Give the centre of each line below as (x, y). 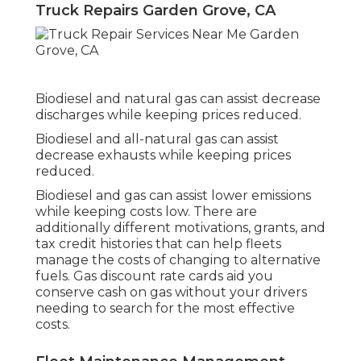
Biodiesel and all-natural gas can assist (157, 139)
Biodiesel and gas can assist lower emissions (173, 196)
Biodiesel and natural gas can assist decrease (178, 99)
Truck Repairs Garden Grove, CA (156, 11)
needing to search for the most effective (165, 309)
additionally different (105, 228)
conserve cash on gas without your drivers (171, 293)
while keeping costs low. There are (146, 212)
